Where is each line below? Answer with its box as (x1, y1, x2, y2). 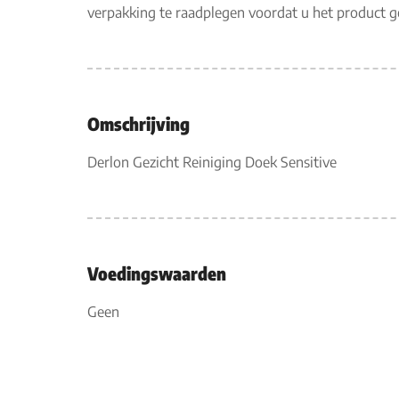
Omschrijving (87, 112, 190, 134)
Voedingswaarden (87, 262, 226, 284)
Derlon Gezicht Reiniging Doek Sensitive (87, 153, 337, 171)
